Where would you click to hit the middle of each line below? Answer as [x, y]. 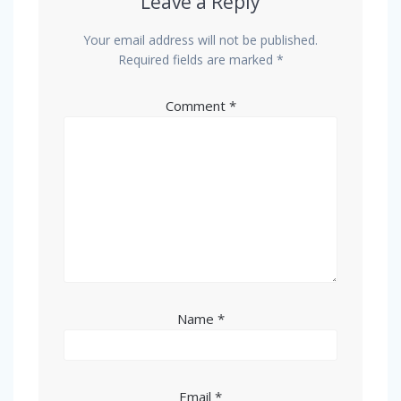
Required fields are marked [197, 59]
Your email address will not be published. [200, 39]
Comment [197, 105]
